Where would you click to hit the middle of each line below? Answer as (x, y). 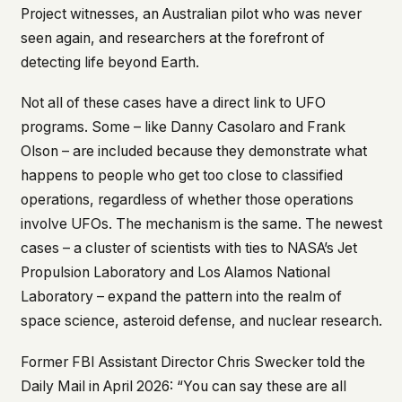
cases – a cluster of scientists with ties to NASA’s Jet (188, 249)
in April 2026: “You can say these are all (215, 387)
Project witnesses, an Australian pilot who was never (191, 13)
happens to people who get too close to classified (181, 176)
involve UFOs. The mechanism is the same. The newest (201, 224)
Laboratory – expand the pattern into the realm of (181, 297)
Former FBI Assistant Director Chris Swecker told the (192, 363)
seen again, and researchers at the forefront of (172, 38)
